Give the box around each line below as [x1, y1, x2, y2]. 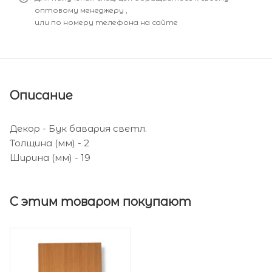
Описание [10, 87, 73, 103]
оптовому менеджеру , [35, 5, 127, 15]
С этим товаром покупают [10, 194, 191, 209]
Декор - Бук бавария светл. [10, 122, 147, 134]
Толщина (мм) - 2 [10, 137, 89, 149]
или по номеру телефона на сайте [35, 17, 180, 27]
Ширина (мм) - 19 [10, 151, 90, 163]
